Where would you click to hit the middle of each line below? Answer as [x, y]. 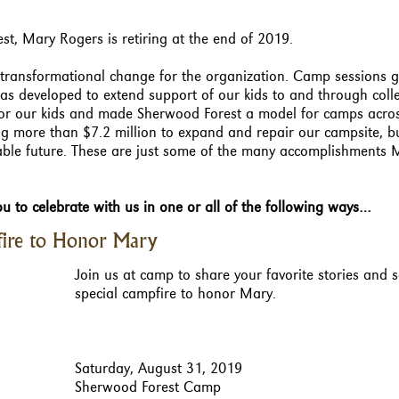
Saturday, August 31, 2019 [159, 368]
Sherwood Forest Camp [148, 387]
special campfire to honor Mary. [176, 293]
